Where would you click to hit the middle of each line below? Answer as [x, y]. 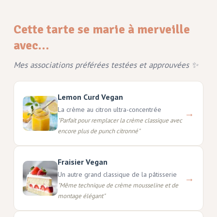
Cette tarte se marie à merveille [102, 29]
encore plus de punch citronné [98, 131]
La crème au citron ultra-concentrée [109, 110]
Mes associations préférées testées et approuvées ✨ [106, 65]
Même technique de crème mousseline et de [119, 186]
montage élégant [80, 196]
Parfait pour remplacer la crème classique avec [121, 121]
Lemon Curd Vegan [90, 97]
